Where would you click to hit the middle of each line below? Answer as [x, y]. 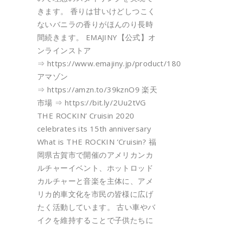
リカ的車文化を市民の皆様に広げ [95, 194]
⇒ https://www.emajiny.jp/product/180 [109, 64]
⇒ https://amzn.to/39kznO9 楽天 [97, 90]
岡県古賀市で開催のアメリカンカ [95, 155]
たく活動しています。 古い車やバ [96, 207]
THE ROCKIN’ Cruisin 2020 [86, 116]
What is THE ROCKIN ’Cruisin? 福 [97, 142]
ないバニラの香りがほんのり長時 [95, 24]
